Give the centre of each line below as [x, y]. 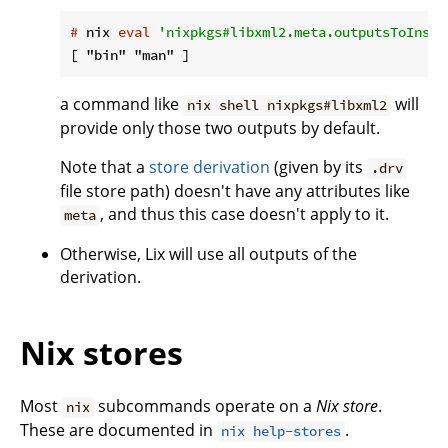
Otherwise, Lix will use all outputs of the [208, 254]
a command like [121, 104]
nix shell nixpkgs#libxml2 [287, 105]
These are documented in [118, 430]
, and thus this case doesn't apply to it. [245, 214]
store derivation [209, 167]
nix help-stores [281, 431]
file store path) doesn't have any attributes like [235, 191]
